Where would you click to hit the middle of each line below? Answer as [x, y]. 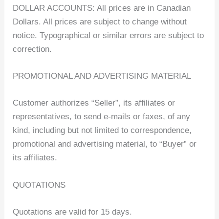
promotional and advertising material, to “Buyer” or [105, 144]
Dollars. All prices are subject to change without [100, 22]
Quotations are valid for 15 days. [73, 212]
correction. [33, 49]
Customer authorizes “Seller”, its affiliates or [94, 103]
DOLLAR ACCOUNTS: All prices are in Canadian [102, 8]
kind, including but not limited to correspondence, [102, 131]
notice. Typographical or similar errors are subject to [109, 35]
